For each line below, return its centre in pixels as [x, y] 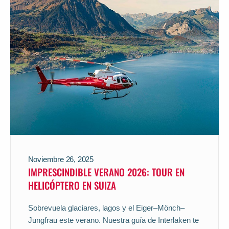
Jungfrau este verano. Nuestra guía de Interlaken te [113, 220]
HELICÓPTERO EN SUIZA [72, 185]
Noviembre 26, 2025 [61, 159]
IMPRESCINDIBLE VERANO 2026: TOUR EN [106, 171]
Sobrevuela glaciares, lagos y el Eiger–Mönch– [106, 208]
